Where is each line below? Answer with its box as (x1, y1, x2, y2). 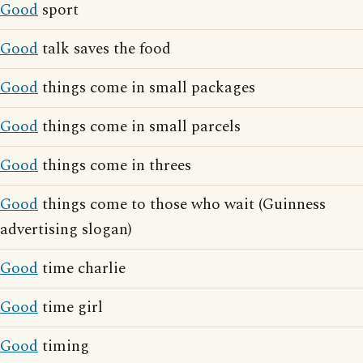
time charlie (38, 257, 126, 280)
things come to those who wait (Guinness (38, 193, 326, 216)
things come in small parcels (38, 115, 241, 139)
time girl (38, 296, 103, 319)
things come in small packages (38, 76, 255, 100)
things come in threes (38, 154, 191, 177)
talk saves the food (38, 37, 171, 61)
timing (38, 335, 89, 358)
